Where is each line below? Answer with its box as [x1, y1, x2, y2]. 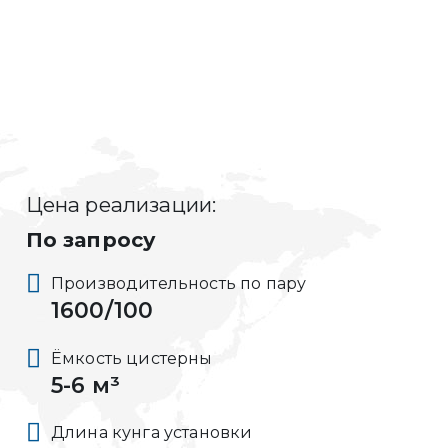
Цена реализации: [25, 191, 217, 217]
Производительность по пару [50, 274, 307, 294]
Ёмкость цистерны [50, 348, 213, 368]
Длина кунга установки [50, 422, 253, 442]
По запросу [25, 227, 157, 253]
